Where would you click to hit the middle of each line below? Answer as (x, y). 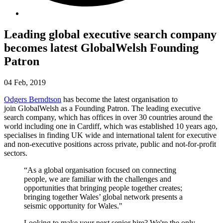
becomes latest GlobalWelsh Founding (101, 48)
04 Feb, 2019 (25, 82)
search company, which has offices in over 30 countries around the (108, 117)
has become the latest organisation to (119, 99)
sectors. (16, 153)
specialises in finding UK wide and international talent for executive (110, 135)
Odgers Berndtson (33, 99)
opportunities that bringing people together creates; (103, 188)
